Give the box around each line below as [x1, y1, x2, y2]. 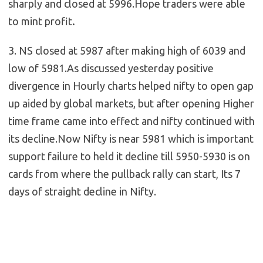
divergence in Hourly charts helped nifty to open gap [8, 79, 254, 92]
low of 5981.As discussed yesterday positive [8, 62, 214, 74]
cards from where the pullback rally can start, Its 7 [8, 167, 241, 180]
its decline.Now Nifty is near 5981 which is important [8, 132, 254, 144]
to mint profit [8, 15, 72, 27]
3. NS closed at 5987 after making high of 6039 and [8, 44, 245, 56]
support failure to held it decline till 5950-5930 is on [8, 150, 250, 162]
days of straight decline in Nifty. [8, 185, 156, 197]
